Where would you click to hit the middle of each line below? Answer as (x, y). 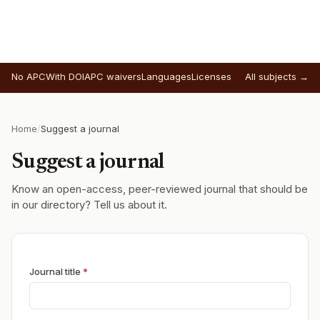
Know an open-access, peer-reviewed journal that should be (160, 189)
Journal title (56, 271)
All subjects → (277, 76)
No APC (29, 76)
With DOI (65, 76)
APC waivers (113, 76)
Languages (166, 76)
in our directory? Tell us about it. (89, 205)
